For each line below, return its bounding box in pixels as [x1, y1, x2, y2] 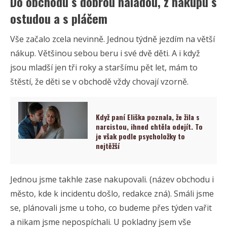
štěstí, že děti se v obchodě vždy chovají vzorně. [10, 76, 188, 88]
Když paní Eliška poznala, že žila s [96, 111, 200, 123]
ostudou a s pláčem [10, 9, 107, 28]
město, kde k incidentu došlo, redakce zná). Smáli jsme [10, 187, 214, 199]
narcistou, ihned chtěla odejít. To [96, 121, 203, 132]
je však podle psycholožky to [96, 131, 185, 142]
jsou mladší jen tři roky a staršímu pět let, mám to [10, 62, 198, 73]
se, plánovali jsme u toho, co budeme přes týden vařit [10, 202, 212, 213]
